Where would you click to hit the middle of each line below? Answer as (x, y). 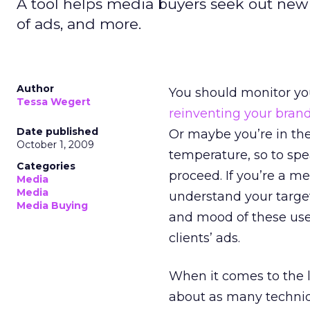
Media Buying (52, 206)
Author (35, 89)
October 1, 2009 (55, 145)
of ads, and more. (79, 24)
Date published (57, 131)
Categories (46, 166)
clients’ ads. (204, 238)
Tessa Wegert (54, 102)
